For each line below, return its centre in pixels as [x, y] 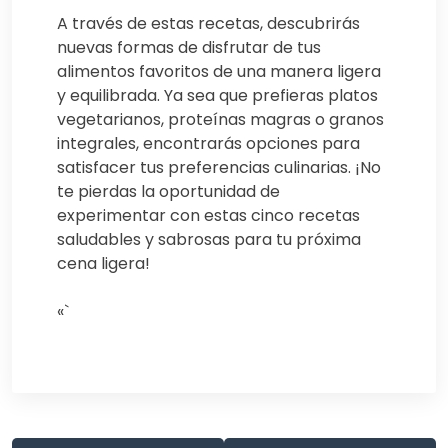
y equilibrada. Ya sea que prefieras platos [217, 95]
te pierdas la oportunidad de [168, 191]
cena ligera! [103, 263]
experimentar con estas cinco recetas [208, 215]
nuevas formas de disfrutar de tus [189, 47]
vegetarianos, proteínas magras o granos [220, 119]
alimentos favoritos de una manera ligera [219, 71]
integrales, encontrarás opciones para [208, 143]
